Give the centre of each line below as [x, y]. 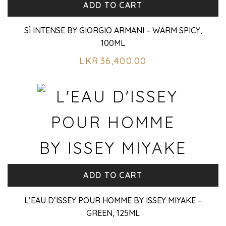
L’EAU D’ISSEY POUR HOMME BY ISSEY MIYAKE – [113, 200]
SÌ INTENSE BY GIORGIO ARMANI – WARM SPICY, [113, 30]
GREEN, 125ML [113, 213]
